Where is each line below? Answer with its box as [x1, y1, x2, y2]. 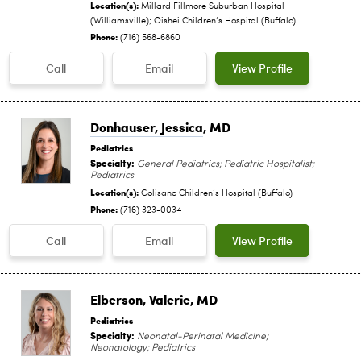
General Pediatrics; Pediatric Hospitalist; [135, 159, 314, 169]
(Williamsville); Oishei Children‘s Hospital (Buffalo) [90, 16, 296, 26]
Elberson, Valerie [90, 289, 190, 309]
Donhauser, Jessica [90, 117, 203, 136]
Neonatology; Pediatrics [90, 342, 195, 353]
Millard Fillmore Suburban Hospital [141, 2, 284, 11]
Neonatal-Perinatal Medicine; [135, 331, 268, 342]
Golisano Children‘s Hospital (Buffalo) [141, 189, 293, 198]
